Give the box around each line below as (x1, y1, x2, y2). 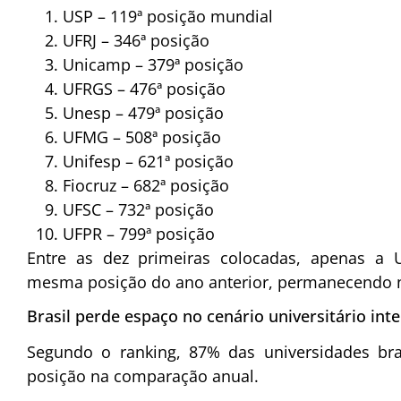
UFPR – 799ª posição (63, 222, 215, 244)
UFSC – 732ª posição (63, 198, 214, 220)
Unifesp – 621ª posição (63, 149, 234, 172)
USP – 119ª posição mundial (63, 4, 273, 27)
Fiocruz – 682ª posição (63, 174, 229, 196)
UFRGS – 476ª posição (63, 77, 226, 99)
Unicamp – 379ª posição (63, 53, 243, 75)
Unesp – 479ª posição (63, 101, 224, 124)
